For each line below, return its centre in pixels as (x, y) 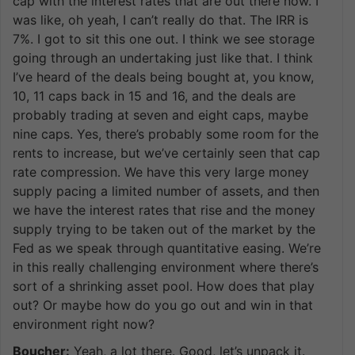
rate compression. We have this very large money (161, 172)
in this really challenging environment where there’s (166, 267)
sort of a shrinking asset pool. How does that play (164, 286)
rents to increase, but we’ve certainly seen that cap (166, 153)
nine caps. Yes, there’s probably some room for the (166, 134)
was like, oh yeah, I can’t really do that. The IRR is (160, 19)
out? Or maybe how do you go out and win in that (163, 305)
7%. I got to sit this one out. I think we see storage (164, 38)
